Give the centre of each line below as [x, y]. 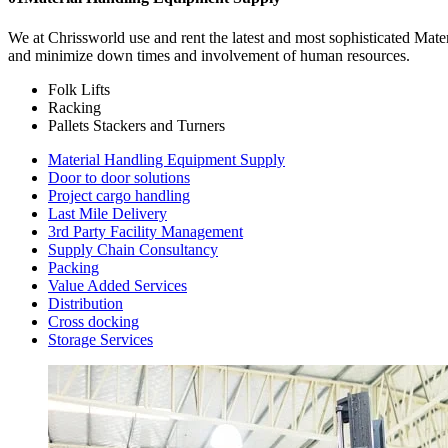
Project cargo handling [119, 195]
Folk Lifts [79, 89]
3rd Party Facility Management [145, 231]
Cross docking [93, 321]
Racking [74, 107]
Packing [73, 267]
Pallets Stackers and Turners [136, 125]
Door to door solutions [119, 177]
